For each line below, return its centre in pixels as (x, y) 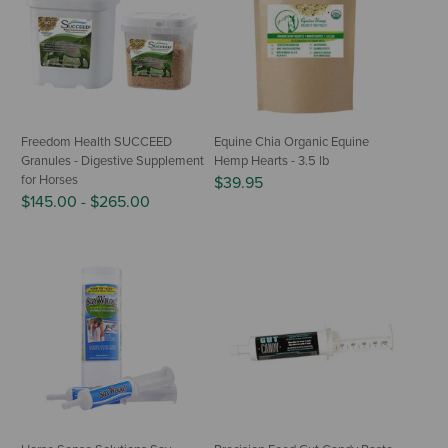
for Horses (49, 179)
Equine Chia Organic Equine (291, 141)
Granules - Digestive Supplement (112, 160)
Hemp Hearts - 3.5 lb (271, 160)
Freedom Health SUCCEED (96, 141)
